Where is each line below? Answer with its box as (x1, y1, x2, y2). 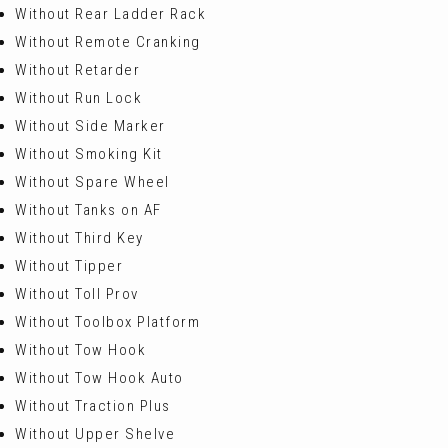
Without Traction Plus (15, 397, 171, 415)
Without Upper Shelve (15, 425, 175, 443)
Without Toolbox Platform (15, 313, 200, 331)
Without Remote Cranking (15, 33, 201, 51)
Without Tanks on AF (15, 201, 162, 219)
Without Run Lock (15, 89, 142, 107)
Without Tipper (15, 257, 123, 275)
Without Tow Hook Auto (15, 369, 184, 387)
